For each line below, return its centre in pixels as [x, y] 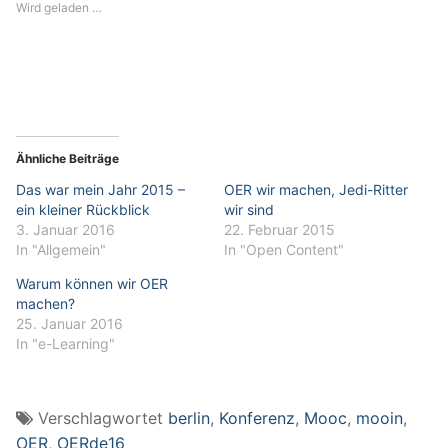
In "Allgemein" [61, 249]
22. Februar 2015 [279, 229]
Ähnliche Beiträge [67, 158]
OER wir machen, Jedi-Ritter [316, 189]
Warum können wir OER [92, 283]
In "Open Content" [284, 249]
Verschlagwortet [103, 418]
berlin [189, 418]
